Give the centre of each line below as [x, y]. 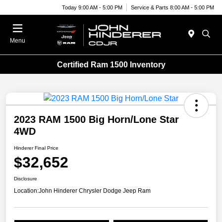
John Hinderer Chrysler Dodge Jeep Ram [95, 191]
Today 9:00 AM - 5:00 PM [92, 7]
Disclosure [26, 179]
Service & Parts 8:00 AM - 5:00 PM [172, 7]
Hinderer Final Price [36, 148]
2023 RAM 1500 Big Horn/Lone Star [96, 120]
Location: [26, 191]
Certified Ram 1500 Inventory [111, 64]
